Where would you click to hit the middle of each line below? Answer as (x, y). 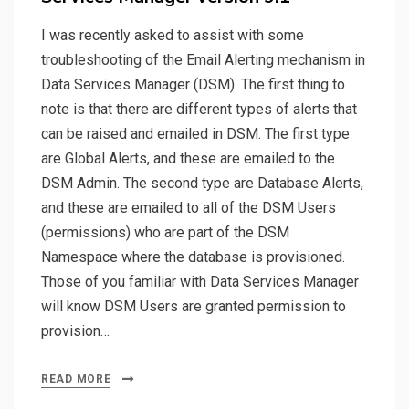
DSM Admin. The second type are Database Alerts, (202, 184)
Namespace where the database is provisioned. (193, 257)
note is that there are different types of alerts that (199, 110)
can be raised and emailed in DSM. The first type (195, 134)
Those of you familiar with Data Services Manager (200, 282)
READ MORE (76, 379)
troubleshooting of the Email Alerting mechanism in (203, 60)
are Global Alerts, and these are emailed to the (188, 159)
